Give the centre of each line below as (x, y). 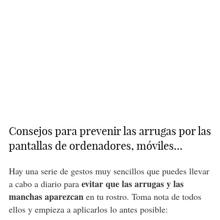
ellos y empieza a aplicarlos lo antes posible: (88, 209)
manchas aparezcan (46, 197)
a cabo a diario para (45, 184)
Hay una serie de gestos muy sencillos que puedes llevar (109, 171)
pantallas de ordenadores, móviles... (96, 146)
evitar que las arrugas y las (132, 184)
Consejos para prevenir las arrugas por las (110, 131)
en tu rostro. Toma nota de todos (142, 197)
